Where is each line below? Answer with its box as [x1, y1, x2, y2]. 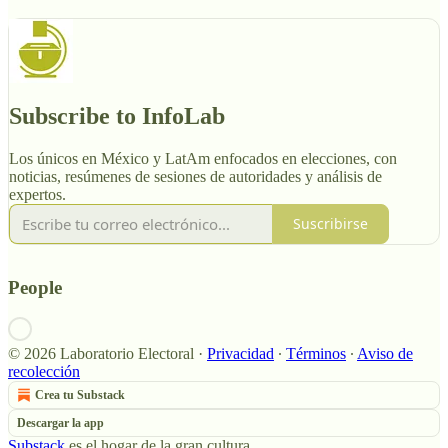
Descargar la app [17, 416, 104, 431]
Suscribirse [293, 214, 368, 234]
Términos [286, 345, 346, 363]
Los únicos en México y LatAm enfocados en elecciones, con [9, 149, 397, 167]
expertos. [9, 185, 66, 203]
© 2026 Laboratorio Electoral [8, 345, 194, 363]
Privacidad [207, 345, 274, 363]
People [8, 276, 62, 298]
